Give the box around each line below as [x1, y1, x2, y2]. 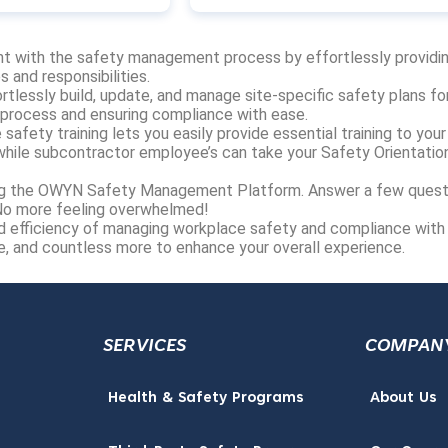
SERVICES [103, 337, 187, 356]
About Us [369, 390, 437, 406]
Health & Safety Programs [108, 390, 305, 406]
